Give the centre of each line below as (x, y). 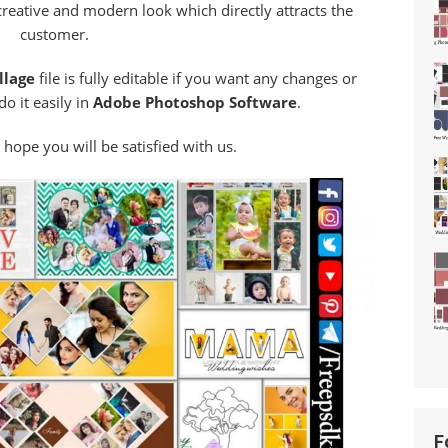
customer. (54, 33)
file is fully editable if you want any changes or (195, 77)
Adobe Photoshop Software (195, 101)
